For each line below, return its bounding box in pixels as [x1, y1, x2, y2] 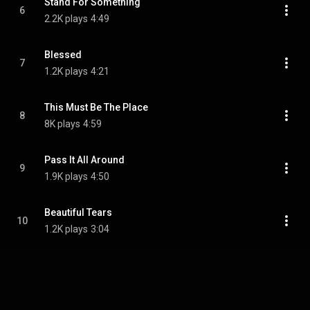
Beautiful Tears [44, 207, 112, 218]
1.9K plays [44, 171, 88, 182]
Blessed [44, 49, 82, 60]
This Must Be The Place [44, 102, 148, 113]
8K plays [44, 118, 80, 129]
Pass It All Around [44, 154, 125, 165]
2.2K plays [44, 13, 88, 24]
